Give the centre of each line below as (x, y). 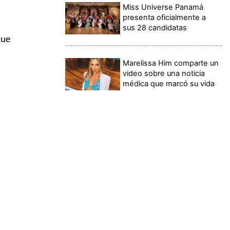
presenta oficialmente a (165, 17)
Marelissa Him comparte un (171, 63)
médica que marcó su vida (169, 83)
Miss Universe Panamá (163, 7)
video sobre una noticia (164, 73)
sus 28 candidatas (155, 27)
